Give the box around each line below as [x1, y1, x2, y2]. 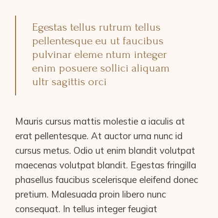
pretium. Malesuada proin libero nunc [15, 188, 166, 200]
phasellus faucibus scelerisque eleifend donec [15, 173, 199, 185]
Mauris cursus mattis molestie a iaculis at [15, 115, 185, 127]
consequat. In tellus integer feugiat [15, 202, 158, 215]
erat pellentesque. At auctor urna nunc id [15, 129, 183, 142]
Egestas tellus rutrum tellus [32, 20, 161, 34]
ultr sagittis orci [32, 74, 107, 88]
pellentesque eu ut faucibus [32, 34, 164, 47]
